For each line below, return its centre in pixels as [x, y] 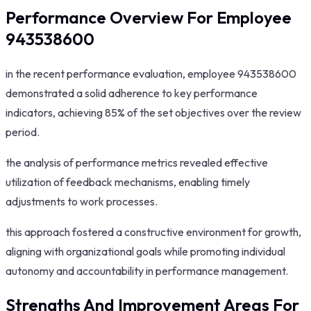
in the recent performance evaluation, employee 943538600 [151, 73]
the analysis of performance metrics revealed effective [137, 162]
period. [23, 132]
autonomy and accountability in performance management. [147, 270]
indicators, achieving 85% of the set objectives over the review [153, 112]
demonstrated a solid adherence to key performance [132, 93]
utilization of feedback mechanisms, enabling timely [128, 182]
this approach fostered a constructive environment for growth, [153, 232]
